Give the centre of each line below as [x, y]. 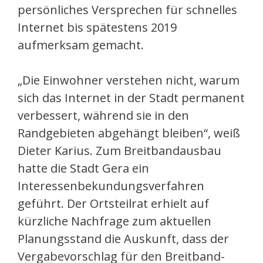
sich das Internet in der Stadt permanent [131, 98]
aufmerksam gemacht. [81, 45]
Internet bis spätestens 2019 [97, 28]
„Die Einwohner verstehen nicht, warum [129, 80]
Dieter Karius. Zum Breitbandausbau [119, 151]
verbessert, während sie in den [103, 116]
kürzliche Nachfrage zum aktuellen [114, 221]
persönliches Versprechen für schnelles [127, 10]
